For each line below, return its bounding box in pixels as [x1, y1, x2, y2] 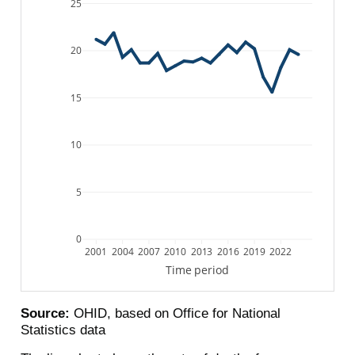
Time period [165, 262, 230, 277]
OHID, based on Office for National [69, 306, 281, 321]
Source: [20, 306, 70, 321]
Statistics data [20, 323, 105, 338]
